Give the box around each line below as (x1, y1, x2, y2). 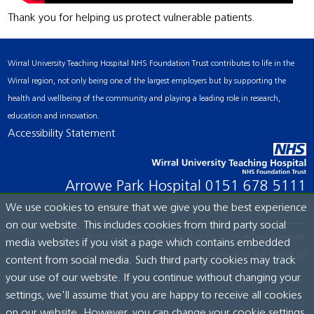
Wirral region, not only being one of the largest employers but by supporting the (8, 76, 287, 86)
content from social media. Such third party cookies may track (6, 255, 296, 266)
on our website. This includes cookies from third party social (6, 220, 286, 231)
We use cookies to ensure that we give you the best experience (6, 203, 307, 214)
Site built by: (207, 250, 254, 259)
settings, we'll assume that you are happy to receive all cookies (6, 290, 301, 301)
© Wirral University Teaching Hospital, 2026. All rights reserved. (86, 233, 306, 242)
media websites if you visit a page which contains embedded (6, 238, 290, 249)
